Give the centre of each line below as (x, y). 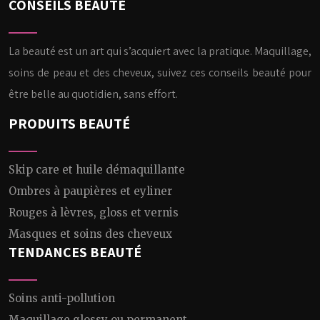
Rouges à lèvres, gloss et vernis (94, 212)
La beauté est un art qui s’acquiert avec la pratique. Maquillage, (160, 51)
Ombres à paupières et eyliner (90, 191)
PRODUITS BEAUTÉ (69, 124)
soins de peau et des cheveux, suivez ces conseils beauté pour (160, 72)
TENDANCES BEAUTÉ (75, 252)
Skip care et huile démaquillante (97, 170)
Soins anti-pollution (62, 298)
